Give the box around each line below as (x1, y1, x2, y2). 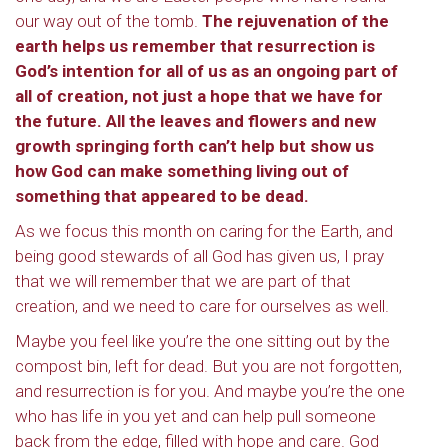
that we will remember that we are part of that (15, 271, 351, 291)
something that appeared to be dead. (15, 186, 309, 206)
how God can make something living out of (15, 161, 349, 181)
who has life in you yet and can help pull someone (15, 406, 376, 426)
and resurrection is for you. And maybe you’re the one (15, 381, 405, 401)
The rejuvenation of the (202, 11, 389, 31)
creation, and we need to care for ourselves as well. (15, 296, 389, 316)
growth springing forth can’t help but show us (15, 136, 374, 156)
